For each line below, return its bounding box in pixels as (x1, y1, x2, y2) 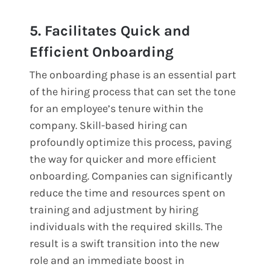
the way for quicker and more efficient (30, 152, 217, 166)
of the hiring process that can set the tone (30, 84, 236, 98)
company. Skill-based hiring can (30, 118, 188, 132)
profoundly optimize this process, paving (30, 135, 232, 149)
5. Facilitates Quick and (30, 22, 191, 39)
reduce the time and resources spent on (30, 186, 226, 199)
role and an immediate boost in (30, 253, 185, 267)
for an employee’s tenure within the (30, 101, 204, 115)
